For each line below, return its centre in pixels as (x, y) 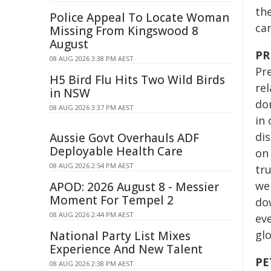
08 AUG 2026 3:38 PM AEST (92, 58)
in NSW (70, 93)
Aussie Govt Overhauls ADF (124, 138)
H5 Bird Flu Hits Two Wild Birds (137, 80)
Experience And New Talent (126, 249)
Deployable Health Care (116, 151)
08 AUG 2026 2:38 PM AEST (92, 263)
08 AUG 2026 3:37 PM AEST (92, 107)
